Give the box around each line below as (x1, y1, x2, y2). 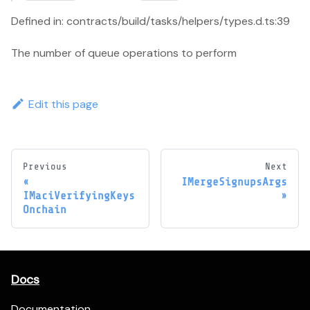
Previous (23, 161, 67, 172)
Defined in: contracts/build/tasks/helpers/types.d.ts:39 (11, 13, 290, 28)
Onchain (23, 203, 66, 217)
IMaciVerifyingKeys (23, 190, 135, 203)
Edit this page (28, 96, 98, 111)
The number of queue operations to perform (11, 45, 237, 60)
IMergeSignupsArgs (181, 176, 287, 189)
